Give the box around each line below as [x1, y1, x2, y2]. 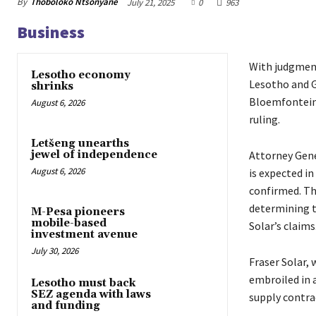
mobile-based [31, 217, 107, 231]
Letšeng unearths [31, 137, 129, 151]
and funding [31, 299, 100, 313]
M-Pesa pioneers [31, 205, 125, 219]
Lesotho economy [31, 68, 130, 82]
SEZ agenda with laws [31, 288, 151, 302]
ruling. [248, 111, 280, 126]
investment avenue [31, 228, 138, 242]
